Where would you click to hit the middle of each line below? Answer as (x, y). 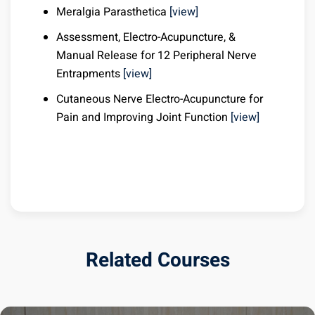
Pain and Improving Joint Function (143, 118)
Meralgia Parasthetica (113, 12)
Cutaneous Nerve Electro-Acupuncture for (160, 99)
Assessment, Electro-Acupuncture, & (146, 38)
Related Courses (157, 261)
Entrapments (90, 74)
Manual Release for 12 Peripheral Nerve (156, 56)
